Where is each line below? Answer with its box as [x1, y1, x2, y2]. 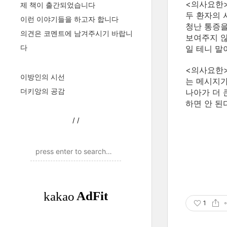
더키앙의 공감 [20, 87, 65, 95]
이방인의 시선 [20, 72, 65, 81]
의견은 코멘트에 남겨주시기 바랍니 [20, 29, 133, 37]
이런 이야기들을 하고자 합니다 [20, 15, 119, 23]
